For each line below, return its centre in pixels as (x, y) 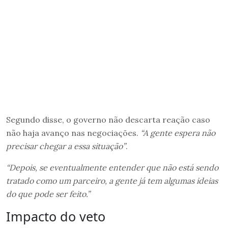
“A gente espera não (178, 133)
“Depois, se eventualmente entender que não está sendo (112, 167)
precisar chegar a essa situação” (66, 146)
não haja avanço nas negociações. (73, 133)
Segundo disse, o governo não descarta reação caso (108, 119)
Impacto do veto (56, 216)
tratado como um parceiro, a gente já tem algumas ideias (112, 180)
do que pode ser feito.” (48, 194)
